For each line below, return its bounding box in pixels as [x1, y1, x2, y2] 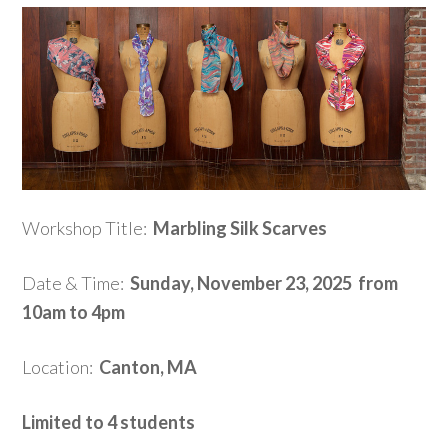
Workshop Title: [22, 216, 154, 239]
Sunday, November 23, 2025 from [130, 271, 399, 294]
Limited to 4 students [22, 410, 196, 433]
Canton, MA [99, 355, 198, 378]
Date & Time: [22, 271, 131, 294]
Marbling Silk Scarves [153, 216, 328, 239]
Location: [22, 355, 94, 378]
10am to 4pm [22, 300, 126, 323]
